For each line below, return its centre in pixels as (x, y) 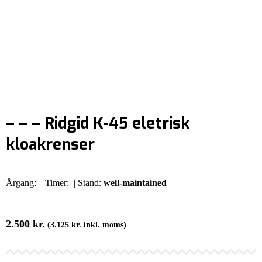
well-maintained (135, 182)
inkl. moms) (104, 225)
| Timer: (55, 182)
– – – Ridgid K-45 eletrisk (98, 124)
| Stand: (87, 182)
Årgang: (21, 182)
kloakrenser (50, 145)
